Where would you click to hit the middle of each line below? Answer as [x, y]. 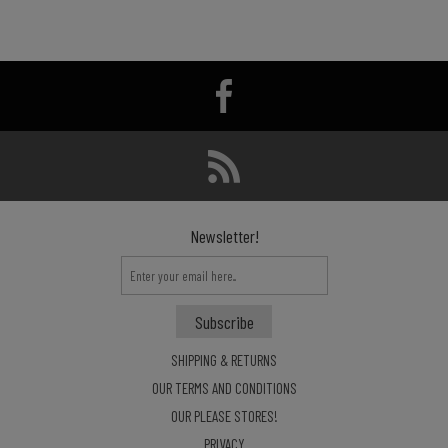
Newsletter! [224, 236]
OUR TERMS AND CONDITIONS [224, 388]
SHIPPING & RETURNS [224, 360]
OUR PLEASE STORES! [224, 416]
